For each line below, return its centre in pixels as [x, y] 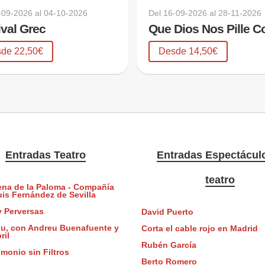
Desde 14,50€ [188, 51]
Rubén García [169, 245]
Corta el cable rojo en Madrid [199, 229]
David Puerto [167, 212]
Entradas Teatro [45, 155]
